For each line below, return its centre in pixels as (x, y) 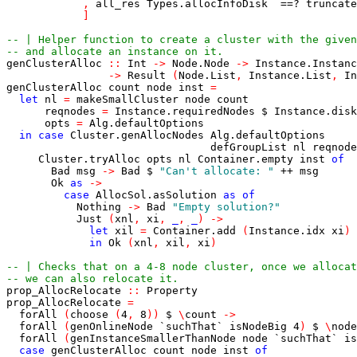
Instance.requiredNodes (185, 111)
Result (147, 75)
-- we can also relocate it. (92, 279)
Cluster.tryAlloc (89, 159)
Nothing (99, 207)
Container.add (194, 231)
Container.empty (245, 159)
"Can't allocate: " (217, 171)
